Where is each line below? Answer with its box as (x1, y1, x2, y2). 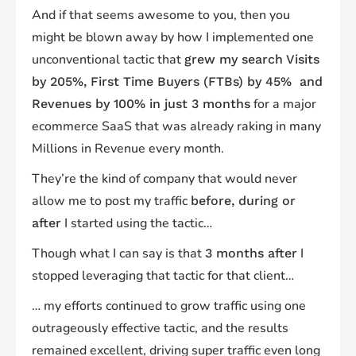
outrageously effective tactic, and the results (32, 319, 288, 337)
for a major (250, 95, 316, 113)
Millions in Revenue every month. (32, 139, 224, 157)
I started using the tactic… (61, 214, 212, 232)
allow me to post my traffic (32, 192, 191, 210)
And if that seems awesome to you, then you (32, 6, 290, 24)
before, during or (191, 192, 296, 208)
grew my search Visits (184, 51, 319, 67)
